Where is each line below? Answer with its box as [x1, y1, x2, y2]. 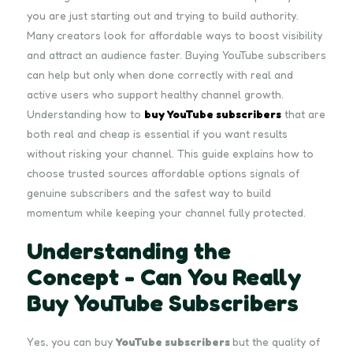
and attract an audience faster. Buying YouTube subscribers [27, 47, 326, 61]
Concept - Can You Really [27, 262, 301, 291]
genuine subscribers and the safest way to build [27, 185, 271, 199]
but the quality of [232, 334, 320, 348]
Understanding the [27, 236, 231, 265]
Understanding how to [27, 106, 144, 121]
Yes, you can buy [27, 334, 116, 348]
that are [281, 106, 325, 121]
